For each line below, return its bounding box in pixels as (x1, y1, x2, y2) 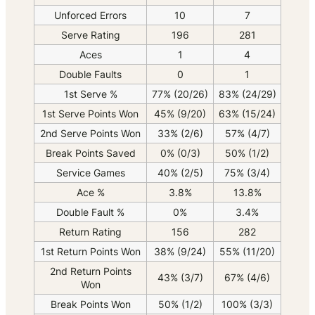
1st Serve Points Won (42, 108, 139, 120)
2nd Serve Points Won (40, 127, 141, 140)
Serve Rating (60, 29, 120, 41)
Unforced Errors (54, 9, 127, 22)
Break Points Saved (45, 147, 136, 160)
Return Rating (59, 226, 122, 238)
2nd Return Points (49, 265, 131, 278)
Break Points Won (50, 298, 131, 311)
